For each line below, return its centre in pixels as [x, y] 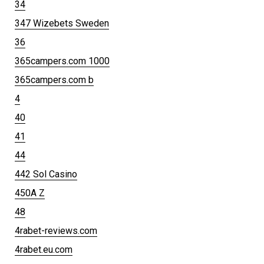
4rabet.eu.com [44, 249]
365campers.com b [54, 80]
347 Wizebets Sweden [62, 23]
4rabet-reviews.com [56, 230]
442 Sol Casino [46, 174]
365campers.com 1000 [62, 61]
